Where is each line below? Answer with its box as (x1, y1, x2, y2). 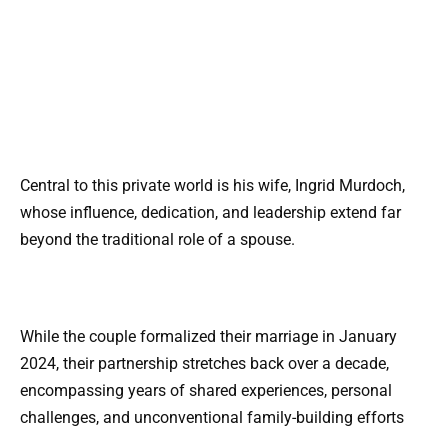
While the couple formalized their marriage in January (20, 327, 397, 347)
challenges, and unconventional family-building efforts (20, 408, 404, 428)
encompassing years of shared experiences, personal (20, 381, 392, 401)
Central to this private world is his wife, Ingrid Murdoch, (20, 175, 405, 195)
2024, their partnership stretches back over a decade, (20, 354, 389, 374)
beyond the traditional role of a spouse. (20, 229, 295, 249)
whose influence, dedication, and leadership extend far (20, 202, 401, 222)
